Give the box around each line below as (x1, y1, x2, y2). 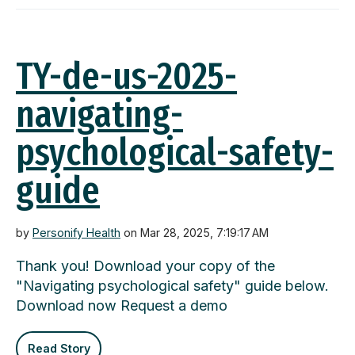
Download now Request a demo (16, 297, 227, 315)
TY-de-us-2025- (16, 53, 237, 100)
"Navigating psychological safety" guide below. (16, 277, 329, 295)
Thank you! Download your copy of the (16, 258, 275, 275)
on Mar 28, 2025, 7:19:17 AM (120, 226, 269, 240)
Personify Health (32, 226, 120, 240)
